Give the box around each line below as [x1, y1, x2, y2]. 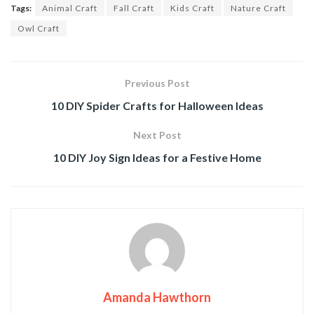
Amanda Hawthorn [103, 289, 211, 305]
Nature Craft [231, 2, 286, 13]
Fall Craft [114, 2, 154, 13]
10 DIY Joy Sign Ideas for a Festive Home [53, 150, 261, 164]
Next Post [132, 128, 182, 141]
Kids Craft [170, 2, 214, 13]
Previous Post [124, 76, 190, 89]
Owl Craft [18, 22, 60, 34]
